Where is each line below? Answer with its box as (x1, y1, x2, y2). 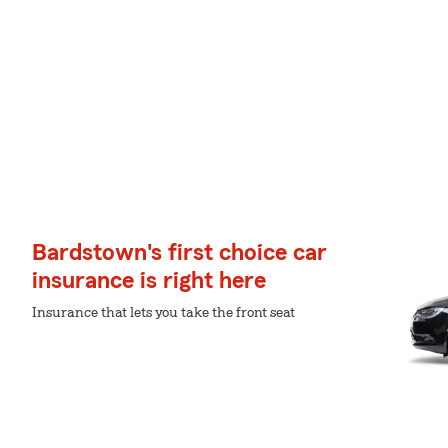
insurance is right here (32, 269, 266, 293)
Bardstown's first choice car (32, 241, 327, 265)
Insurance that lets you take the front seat (32, 306, 295, 320)
